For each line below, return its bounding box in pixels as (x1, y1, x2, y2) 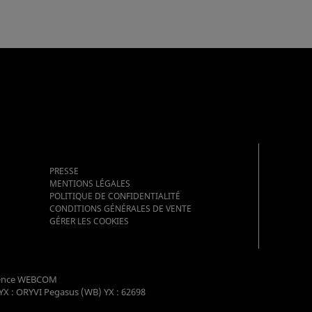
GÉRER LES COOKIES (49, 214, 129, 227)
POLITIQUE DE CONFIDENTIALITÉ (49, 189, 180, 202)
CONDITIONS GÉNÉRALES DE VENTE (49, 202, 192, 214)
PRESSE (49, 164, 79, 177)
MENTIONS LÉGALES (49, 177, 130, 189)
